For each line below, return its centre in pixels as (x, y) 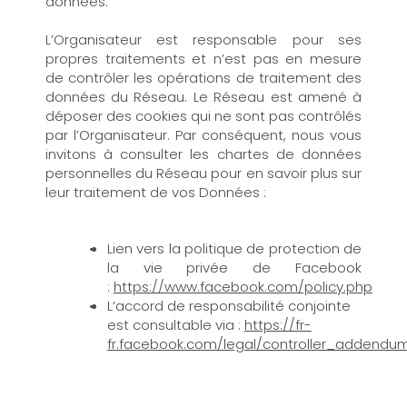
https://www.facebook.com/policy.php (243, 286)
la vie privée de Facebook (234, 267)
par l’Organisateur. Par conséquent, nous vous (203, 134)
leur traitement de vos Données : (157, 192)
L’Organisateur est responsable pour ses (203, 39)
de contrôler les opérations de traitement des (203, 77)
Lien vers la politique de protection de (234, 248)
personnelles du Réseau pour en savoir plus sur (203, 173)
